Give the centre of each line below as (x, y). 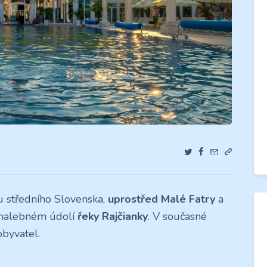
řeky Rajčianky (113, 216)
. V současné (177, 216)
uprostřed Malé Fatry (162, 199)
